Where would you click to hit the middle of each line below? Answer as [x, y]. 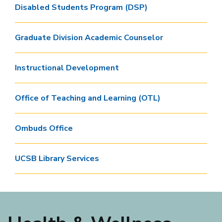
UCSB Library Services [57, 159]
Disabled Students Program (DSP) [81, 7]
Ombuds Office [44, 128]
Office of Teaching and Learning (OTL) [88, 98]
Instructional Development [67, 68]
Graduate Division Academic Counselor [89, 38]
